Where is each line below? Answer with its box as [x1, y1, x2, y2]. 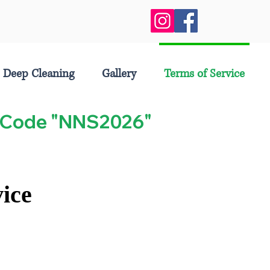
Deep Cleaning [3, 66, 74, 81]
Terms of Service [164, 66, 245, 81]
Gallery [102, 66, 136, 81]
